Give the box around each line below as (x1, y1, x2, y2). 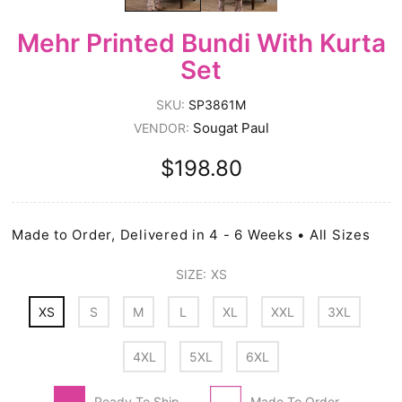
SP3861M (188, 97, 246, 113)
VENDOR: (133, 120, 193, 136)
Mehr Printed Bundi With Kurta (16, 28, 386, 59)
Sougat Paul (192, 119, 269, 137)
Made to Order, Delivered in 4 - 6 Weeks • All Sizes (12, 226, 371, 244)
